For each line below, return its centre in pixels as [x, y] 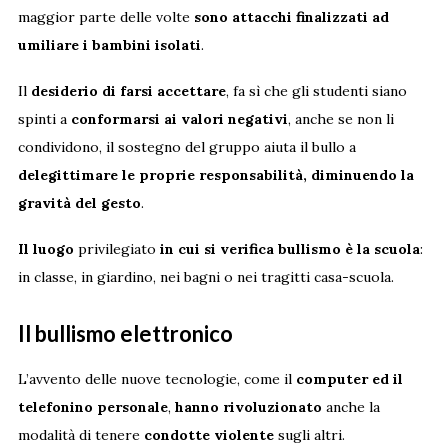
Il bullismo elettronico [125, 334]
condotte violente [208, 435]
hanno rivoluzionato [248, 407]
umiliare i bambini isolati [109, 45]
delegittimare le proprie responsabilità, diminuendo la [215, 175]
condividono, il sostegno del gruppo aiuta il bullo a [186, 147]
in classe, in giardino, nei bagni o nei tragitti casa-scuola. [205, 277]
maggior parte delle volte [103, 17]
